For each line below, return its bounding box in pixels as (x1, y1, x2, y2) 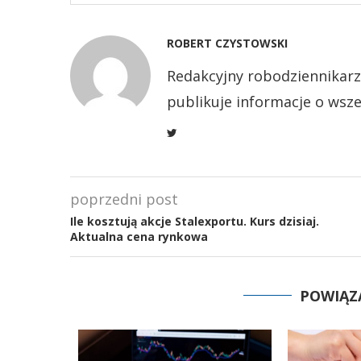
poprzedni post (70, 189, 178, 209)
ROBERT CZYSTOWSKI (167, 35, 288, 51)
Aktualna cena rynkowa (70, 229, 208, 244)
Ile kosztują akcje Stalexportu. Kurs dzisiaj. (70, 214, 319, 229)
